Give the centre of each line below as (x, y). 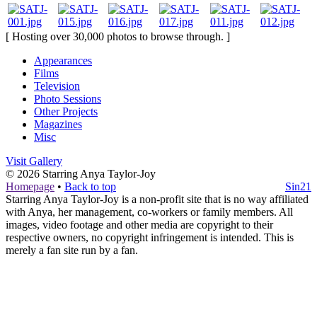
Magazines (58, 124)
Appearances (63, 60)
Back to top (90, 186)
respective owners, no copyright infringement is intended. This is (150, 237)
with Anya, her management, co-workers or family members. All (149, 212)
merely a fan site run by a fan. (72, 250)
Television (57, 86)
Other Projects (66, 111)
